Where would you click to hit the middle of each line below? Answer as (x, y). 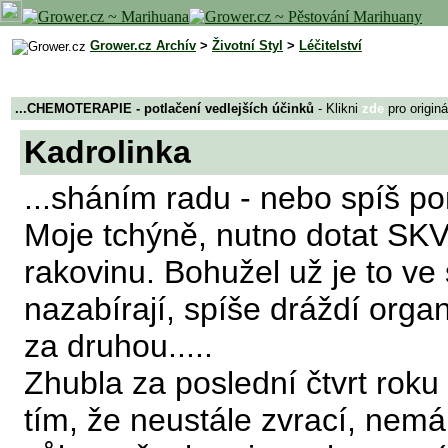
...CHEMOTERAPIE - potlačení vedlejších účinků (164, 108)
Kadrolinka (107, 152)
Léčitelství (330, 45)
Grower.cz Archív (143, 45)
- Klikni (338, 108)
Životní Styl (247, 45)
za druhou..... (118, 346)
